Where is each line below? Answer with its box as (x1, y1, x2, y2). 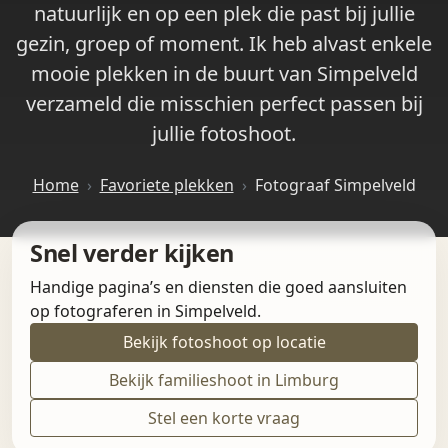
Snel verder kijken (30, 237, 234, 270)
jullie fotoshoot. (152, 119, 296, 147)
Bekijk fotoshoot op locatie (122, 331, 326, 354)
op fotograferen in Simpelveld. (30, 300, 262, 323)
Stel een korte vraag (148, 407, 300, 430)
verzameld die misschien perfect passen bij (25, 89, 423, 117)
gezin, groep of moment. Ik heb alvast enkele (16, 29, 432, 57)
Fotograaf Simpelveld (254, 173, 416, 196)
